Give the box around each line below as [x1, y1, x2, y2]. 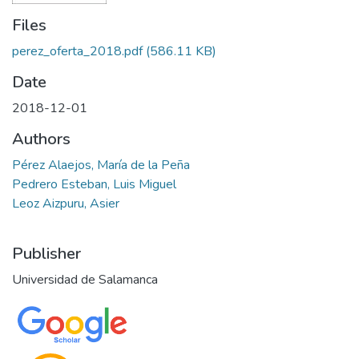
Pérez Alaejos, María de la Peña [12, 156, 190, 174]
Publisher [12, 243, 81, 264]
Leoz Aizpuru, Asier [12, 195, 119, 212]
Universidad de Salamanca [12, 271, 158, 288]
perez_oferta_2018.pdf [12, 42, 143, 60]
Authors [12, 128, 71, 150]
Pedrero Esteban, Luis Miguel [12, 175, 176, 193]
